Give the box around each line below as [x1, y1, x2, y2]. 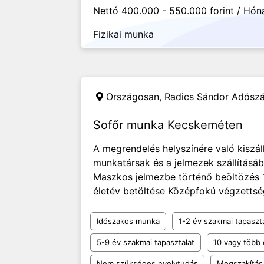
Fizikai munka [93, 28, 154, 40]
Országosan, [106, 91, 164, 103]
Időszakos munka [97, 216, 160, 226]
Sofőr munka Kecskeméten [93, 118, 243, 132]
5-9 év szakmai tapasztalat [97, 237, 194, 247]
